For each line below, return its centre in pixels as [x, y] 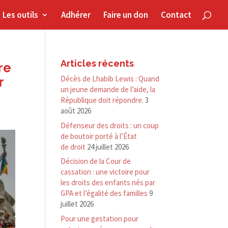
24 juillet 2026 [108, 147]
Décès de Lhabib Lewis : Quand [110, 79]
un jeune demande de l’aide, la [108, 89]
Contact [176, 15]
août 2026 [76, 111]
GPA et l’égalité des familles [104, 193]
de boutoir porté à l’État [99, 136]
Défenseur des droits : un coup [110, 125]
